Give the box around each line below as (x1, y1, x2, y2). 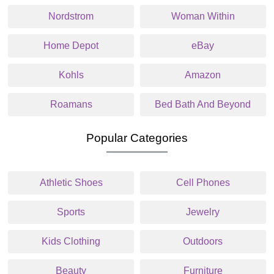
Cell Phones (176, 177, 230, 188)
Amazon (185, 70, 221, 80)
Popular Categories (86, 131, 188, 144)
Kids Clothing (42, 236, 101, 246)
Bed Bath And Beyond (155, 99, 251, 109)
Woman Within (171, 11, 235, 21)
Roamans (50, 99, 92, 109)
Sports (57, 207, 86, 217)
